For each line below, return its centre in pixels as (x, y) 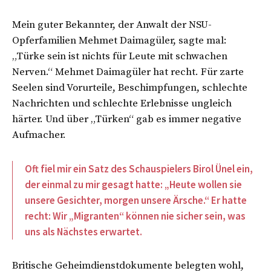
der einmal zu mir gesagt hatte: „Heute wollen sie (133, 184)
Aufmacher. (41, 135)
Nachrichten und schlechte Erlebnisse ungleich (122, 103)
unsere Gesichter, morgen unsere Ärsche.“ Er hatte (136, 200)
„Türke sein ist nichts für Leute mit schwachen (120, 56)
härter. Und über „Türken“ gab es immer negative (127, 119)
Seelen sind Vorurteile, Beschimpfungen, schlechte (130, 87)
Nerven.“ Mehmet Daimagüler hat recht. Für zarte (128, 72)
